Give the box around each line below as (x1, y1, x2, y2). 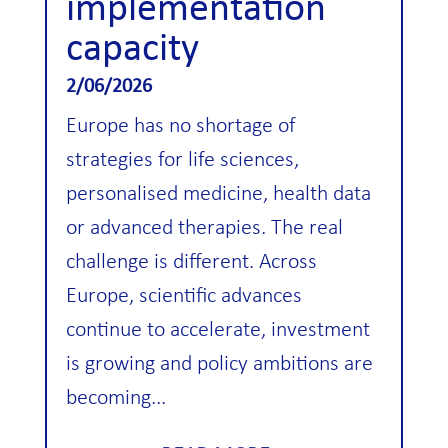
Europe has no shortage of (65, 114, 296, 138)
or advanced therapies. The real (65, 216, 343, 240)
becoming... (65, 386, 166, 410)
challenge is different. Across (65, 250, 317, 274)
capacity (65, 29, 199, 70)
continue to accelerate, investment (65, 318, 370, 342)
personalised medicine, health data (65, 182, 371, 206)
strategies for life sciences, (65, 148, 299, 172)
